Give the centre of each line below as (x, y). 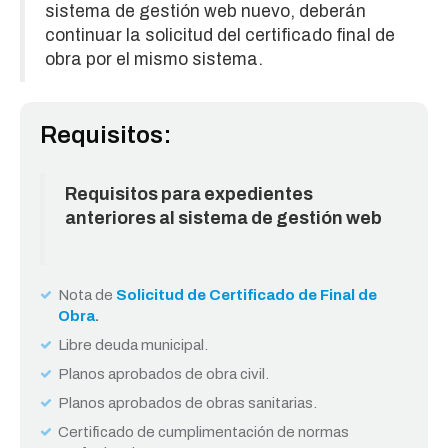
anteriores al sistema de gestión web (225, 218)
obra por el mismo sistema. (158, 59)
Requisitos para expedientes (189, 194)
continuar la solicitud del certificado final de (220, 35)
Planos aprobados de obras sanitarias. (187, 403)
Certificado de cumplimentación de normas (203, 432)
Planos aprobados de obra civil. (165, 374)
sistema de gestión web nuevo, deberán (205, 11)
